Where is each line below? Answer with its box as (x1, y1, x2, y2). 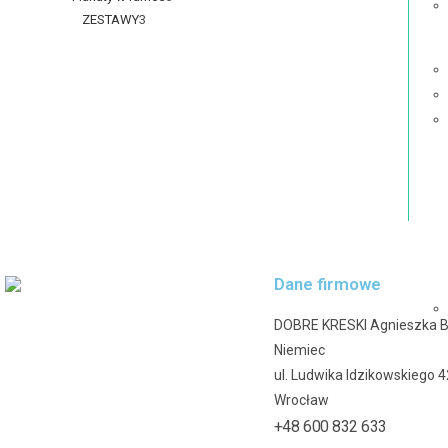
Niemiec (273, 341, 325, 358)
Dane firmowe (273, 273, 381, 294)
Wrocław (273, 391, 329, 408)
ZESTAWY (82, 12, 139, 28)
